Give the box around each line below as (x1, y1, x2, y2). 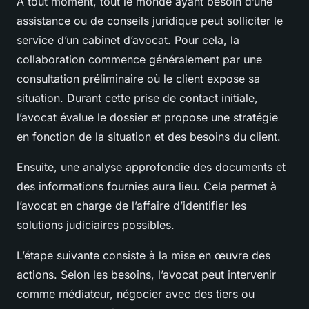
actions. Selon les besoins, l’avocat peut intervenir (17, 267, 276, 281)
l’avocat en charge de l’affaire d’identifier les (17, 198, 246, 212)
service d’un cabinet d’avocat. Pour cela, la (17, 32, 239, 47)
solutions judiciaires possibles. (17, 217, 178, 232)
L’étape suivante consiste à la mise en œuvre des (17, 248, 270, 262)
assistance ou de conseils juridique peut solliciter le (17, 13, 283, 28)
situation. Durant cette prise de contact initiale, (17, 90, 258, 105)
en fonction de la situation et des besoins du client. (17, 129, 284, 143)
